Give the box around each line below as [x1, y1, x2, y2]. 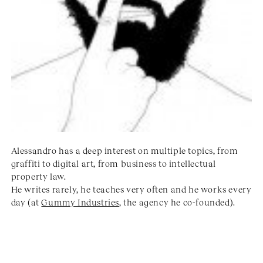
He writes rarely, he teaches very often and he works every [11, 183, 252, 194]
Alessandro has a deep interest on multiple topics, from [11, 144, 238, 156]
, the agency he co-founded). [119, 196, 235, 207]
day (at [11, 196, 42, 207]
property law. [11, 170, 66, 181]
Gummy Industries [41, 196, 120, 207]
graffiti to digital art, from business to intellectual [11, 157, 217, 168]
